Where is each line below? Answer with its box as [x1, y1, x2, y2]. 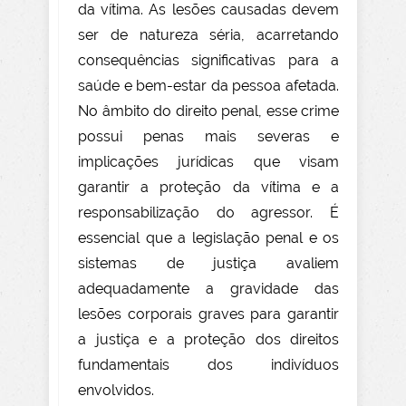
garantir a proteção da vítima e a [78, 179, 339, 197]
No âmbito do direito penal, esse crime [78, 102, 339, 121]
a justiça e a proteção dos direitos [78, 331, 339, 349]
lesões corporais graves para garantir [78, 305, 339, 324]
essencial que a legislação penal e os [78, 229, 339, 247]
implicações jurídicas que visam [78, 153, 339, 171]
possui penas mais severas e [78, 128, 339, 146]
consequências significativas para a [78, 52, 339, 70]
